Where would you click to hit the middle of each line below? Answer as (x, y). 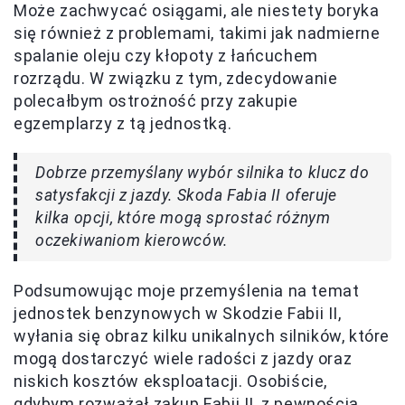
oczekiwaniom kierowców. (132, 241)
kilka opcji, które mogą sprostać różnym (183, 218)
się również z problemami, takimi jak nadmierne (197, 33)
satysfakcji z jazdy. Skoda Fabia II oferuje (186, 196)
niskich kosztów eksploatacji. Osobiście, (171, 381)
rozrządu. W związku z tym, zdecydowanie (176, 79)
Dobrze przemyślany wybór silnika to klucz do (202, 173)
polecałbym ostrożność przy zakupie (156, 101)
